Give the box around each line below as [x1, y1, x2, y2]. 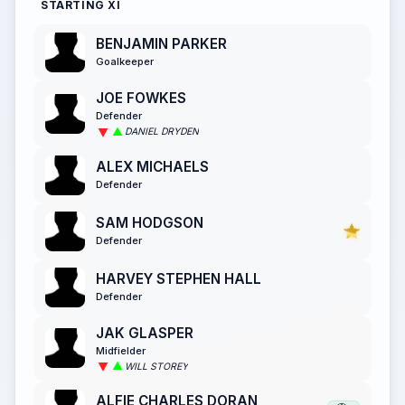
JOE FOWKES [96, 89, 186, 107]
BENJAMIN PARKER [96, 35, 227, 53]
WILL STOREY [125, 360, 188, 372]
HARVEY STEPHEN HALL [96, 269, 261, 287]
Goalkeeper [96, 55, 154, 69]
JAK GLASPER [96, 324, 193, 342]
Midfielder [96, 344, 146, 357]
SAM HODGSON [96, 213, 203, 231]
